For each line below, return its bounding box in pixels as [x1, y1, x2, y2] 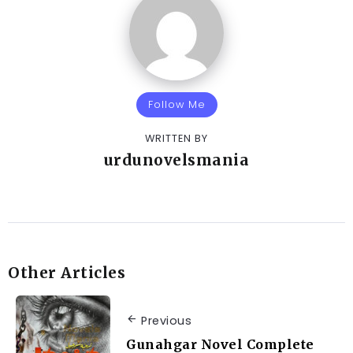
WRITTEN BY [145, 131, 208, 145]
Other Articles [8, 262, 125, 282]
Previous [141, 312, 191, 329]
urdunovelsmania [103, 150, 250, 169]
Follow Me [147, 97, 206, 111]
